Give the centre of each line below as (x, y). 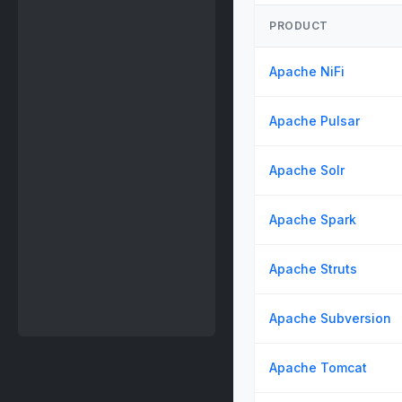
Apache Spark (313, 219)
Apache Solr (307, 170)
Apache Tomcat (318, 367)
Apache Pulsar (315, 121)
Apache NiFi (307, 71)
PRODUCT (299, 26)
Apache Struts (313, 269)
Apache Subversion (330, 318)
